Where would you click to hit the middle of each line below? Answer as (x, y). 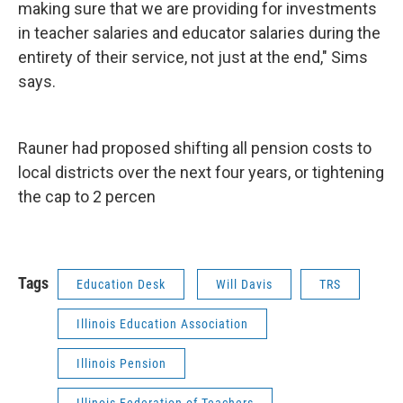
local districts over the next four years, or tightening (201, 172)
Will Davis (244, 284)
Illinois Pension (121, 363)
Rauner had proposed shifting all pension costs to (195, 148)
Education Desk (121, 284)
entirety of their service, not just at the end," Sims (193, 57)
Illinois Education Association (162, 324)
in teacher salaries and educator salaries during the (199, 33)
